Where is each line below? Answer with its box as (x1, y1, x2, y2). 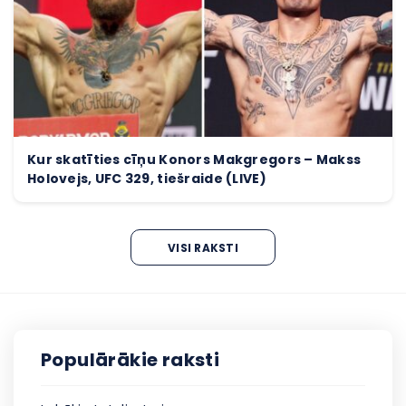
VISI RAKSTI (168, 239, 238, 256)
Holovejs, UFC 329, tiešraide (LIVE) (27, 169, 266, 188)
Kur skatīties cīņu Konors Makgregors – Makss (27, 150, 362, 169)
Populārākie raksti (41, 347, 220, 373)
